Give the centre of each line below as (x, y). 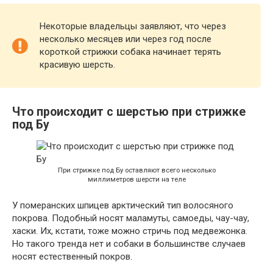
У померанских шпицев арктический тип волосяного (123, 206)
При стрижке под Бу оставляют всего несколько (136, 171)
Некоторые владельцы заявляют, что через (133, 26)
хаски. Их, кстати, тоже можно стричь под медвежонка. (130, 231)
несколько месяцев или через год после (126, 39)
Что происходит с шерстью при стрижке (129, 112)
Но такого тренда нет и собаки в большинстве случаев (129, 244)
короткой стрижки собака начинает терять (130, 51)
